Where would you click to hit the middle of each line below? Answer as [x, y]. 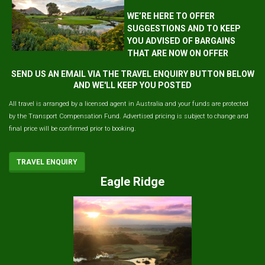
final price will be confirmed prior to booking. [72, 128]
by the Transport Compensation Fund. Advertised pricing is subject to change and [129, 116]
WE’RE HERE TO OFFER [171, 16]
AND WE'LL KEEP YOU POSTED [132, 85]
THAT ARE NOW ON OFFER [179, 53]
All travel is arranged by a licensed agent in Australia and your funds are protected [129, 104]
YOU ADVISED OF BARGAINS [181, 41]
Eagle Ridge [132, 181]
